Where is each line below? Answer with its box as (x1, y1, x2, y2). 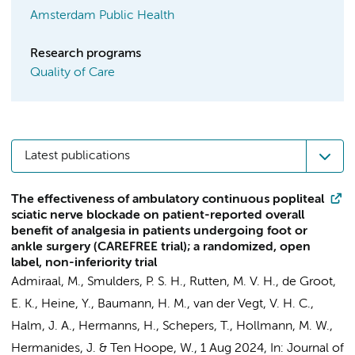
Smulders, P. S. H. (87, 276, 183, 288)
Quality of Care (30, 67, 115, 79)
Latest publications (25, 150, 130, 162)
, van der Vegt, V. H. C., (187, 298, 314, 311)
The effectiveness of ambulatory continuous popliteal (11, 193, 324, 206)
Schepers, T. (162, 320, 230, 333)
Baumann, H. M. (97, 298, 187, 311)
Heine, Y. (41, 298, 91, 311)
